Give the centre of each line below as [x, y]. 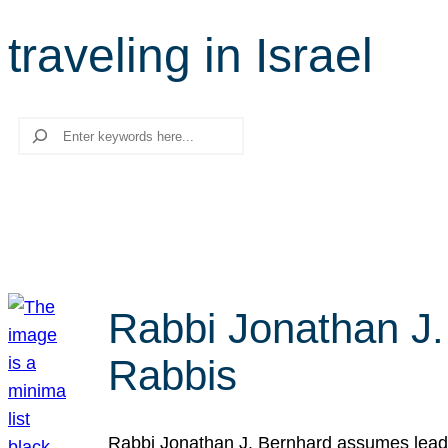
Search [37, 130]
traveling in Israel [190, 55]
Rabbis [172, 375]
